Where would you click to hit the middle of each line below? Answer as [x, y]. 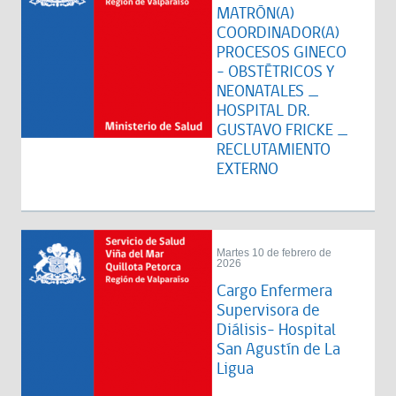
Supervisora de [268, 311]
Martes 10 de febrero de [274, 253]
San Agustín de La [278, 350]
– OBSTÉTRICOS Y [275, 72]
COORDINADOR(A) [278, 33]
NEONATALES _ [268, 91]
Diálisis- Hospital [276, 330]
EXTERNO [247, 169]
